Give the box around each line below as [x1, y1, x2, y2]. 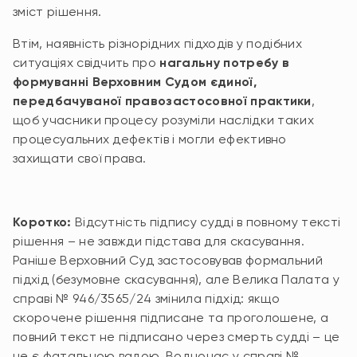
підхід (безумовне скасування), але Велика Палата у [13, 272, 340, 287]
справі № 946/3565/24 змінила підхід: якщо [13, 291, 280, 306]
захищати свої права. [13, 151, 147, 166]
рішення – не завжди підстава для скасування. [13, 233, 305, 249]
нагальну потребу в [159, 55, 290, 70]
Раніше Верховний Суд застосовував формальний [13, 253, 324, 268]
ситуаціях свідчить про [13, 55, 160, 70]
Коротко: [13, 214, 72, 229]
